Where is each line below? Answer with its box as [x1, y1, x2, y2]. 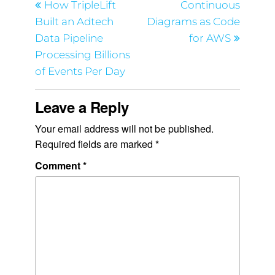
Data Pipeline [34, 31, 103, 44]
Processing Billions [34, 48, 130, 61]
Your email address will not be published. [34, 121, 214, 136]
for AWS [189, 31, 231, 44]
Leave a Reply [34, 96, 129, 117]
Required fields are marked [34, 136, 155, 151]
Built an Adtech [34, 15, 114, 28]
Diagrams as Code [147, 15, 241, 28]
